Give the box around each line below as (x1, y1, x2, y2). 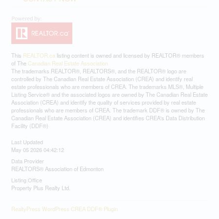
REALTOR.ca (22, 51, 55, 60)
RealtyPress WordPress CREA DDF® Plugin (11, 205, 118, 213)
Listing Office (11, 176, 42, 184)
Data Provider (11, 157, 44, 165)
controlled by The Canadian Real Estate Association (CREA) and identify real (11, 75, 193, 83)
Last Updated (11, 138, 43, 146)
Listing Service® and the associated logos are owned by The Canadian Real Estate (11, 90, 208, 99)
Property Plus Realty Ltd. (11, 184, 70, 192)
